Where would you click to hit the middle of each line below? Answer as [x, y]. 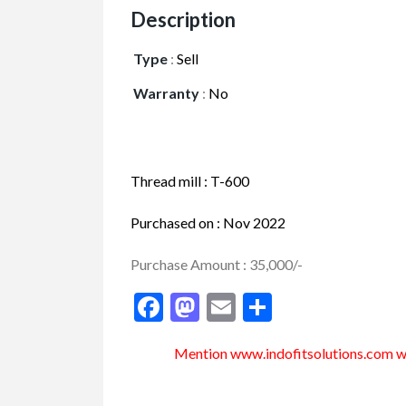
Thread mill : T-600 [190, 181]
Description [183, 19]
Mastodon [263, 307]
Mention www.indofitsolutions [269, 353]
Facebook [223, 307]
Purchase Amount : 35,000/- [217, 264]
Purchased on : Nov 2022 [208, 222]
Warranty [166, 93]
